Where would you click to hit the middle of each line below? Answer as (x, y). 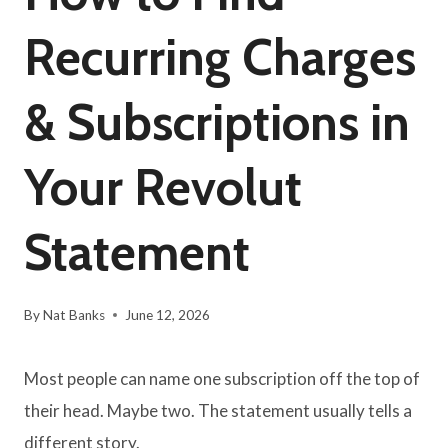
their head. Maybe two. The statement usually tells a (218, 410)
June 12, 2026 (168, 314)
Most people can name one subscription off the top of (222, 378)
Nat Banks (74, 314)
